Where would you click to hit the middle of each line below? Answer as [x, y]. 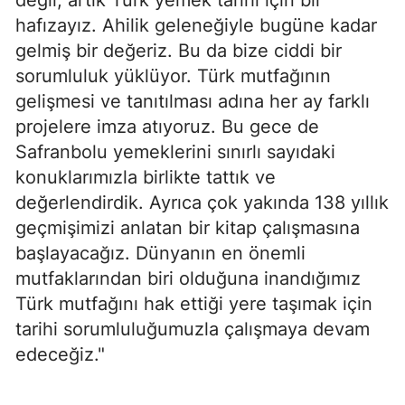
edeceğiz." [60, 354]
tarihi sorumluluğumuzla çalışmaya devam [193, 329]
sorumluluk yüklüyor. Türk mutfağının [173, 75]
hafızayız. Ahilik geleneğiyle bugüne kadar [196, 25]
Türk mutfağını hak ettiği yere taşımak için [194, 303]
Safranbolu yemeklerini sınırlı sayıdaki [175, 151]
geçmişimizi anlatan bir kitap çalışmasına [188, 227]
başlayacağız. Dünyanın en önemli [160, 253]
